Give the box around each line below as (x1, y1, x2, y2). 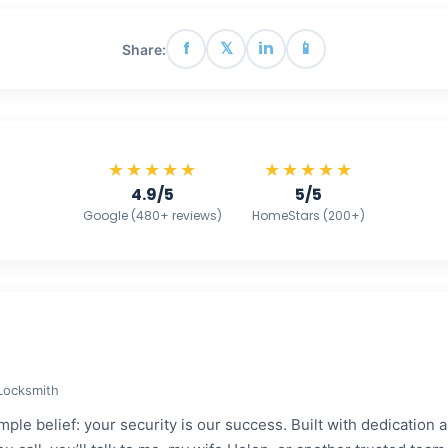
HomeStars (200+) (252, 207, 365, 225)
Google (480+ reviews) (83, 207, 222, 225)
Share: (122, 40, 166, 58)
